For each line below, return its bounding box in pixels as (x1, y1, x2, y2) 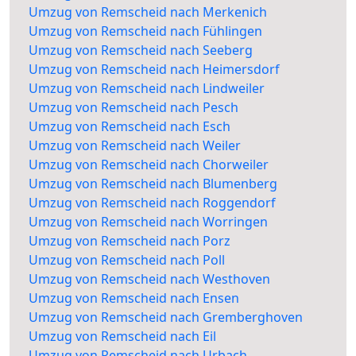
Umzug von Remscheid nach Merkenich (29, 3, 267, 21)
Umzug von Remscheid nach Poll (29, 251, 225, 269)
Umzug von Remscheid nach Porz (29, 232, 230, 250)
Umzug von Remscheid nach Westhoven (29, 270, 270, 288)
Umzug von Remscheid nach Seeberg (29, 41, 253, 60)
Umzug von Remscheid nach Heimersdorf (29, 60, 280, 79)
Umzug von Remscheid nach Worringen (29, 213, 268, 231)
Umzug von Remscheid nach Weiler (29, 137, 241, 155)
